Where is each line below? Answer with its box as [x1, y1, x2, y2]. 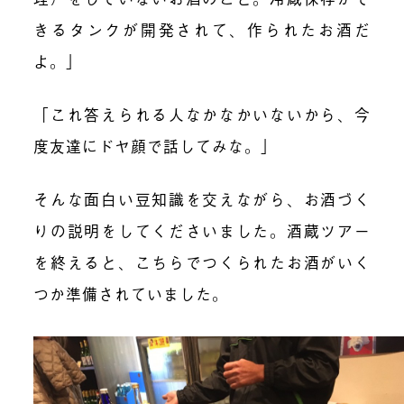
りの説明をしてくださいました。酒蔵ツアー [33, 218, 371, 242]
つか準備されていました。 [33, 281, 229, 305]
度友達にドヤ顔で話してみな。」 [33, 133, 278, 157]
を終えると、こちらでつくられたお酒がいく [33, 250, 371, 273]
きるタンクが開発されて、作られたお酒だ [33, 17, 371, 41]
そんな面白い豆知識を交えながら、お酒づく [33, 187, 371, 210]
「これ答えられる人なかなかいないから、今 [33, 102, 371, 125]
